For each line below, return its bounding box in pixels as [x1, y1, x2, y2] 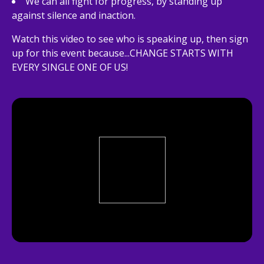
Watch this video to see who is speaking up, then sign [12, 32, 248, 45]
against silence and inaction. [12, 9, 136, 22]
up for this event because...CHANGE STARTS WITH [12, 47, 233, 60]
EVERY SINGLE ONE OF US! [12, 61, 128, 74]
